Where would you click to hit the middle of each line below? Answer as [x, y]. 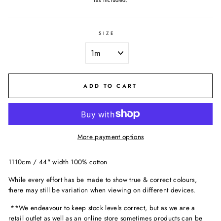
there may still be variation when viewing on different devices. [102, 190]
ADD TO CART [110, 86]
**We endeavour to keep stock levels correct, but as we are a [102, 207]
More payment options [110, 136]
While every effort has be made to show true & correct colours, [103, 179]
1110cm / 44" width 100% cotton [58, 162]
